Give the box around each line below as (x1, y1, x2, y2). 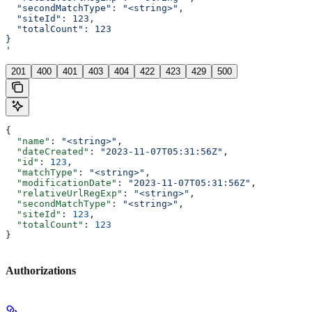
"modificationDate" (6, 178, 117, 189)
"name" (6, 136, 50, 147)
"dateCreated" (6, 146, 89, 157)
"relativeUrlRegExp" (6, 188, 123, 199)
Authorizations (6, 264, 76, 276)
